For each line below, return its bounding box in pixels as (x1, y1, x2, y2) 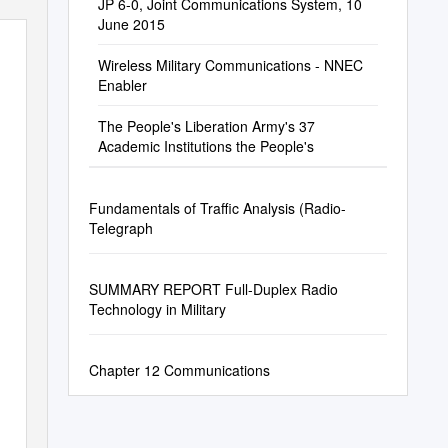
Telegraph (88, 218, 153, 238)
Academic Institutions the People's (97, 136, 314, 156)
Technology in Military (88, 299, 226, 319)
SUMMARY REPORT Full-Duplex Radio (88, 279, 338, 299)
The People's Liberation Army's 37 (97, 116, 315, 136)
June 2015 (97, 14, 165, 34)
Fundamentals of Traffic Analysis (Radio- (88, 198, 346, 218)
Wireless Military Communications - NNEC (97, 55, 363, 75)
